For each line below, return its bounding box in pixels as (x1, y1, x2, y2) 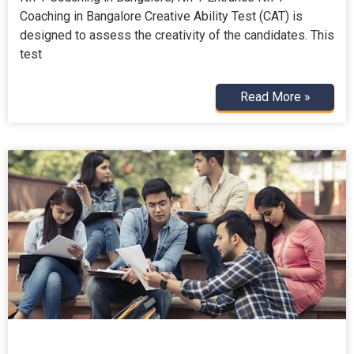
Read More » (239, 88, 311, 104)
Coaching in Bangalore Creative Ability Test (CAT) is (20, 8, 303, 24)
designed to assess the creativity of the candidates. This (20, 27, 334, 43)
